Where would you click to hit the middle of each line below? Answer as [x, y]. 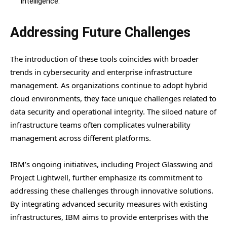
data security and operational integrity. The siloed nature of [113, 111]
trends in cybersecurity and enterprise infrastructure [101, 72]
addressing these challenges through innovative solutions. [112, 190]
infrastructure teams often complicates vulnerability [100, 124]
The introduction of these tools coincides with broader [104, 59]
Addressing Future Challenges [100, 32]
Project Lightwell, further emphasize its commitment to [106, 177]
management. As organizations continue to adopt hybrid [109, 85]
